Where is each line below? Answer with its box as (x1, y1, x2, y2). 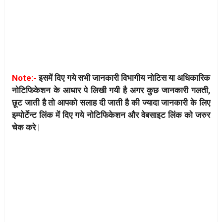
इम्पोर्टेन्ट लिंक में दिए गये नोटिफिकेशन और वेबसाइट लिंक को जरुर (12, 110, 210, 120)
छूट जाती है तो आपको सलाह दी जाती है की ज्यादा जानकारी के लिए (12, 98, 210, 108)
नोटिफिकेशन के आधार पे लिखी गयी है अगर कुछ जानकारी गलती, (12, 85, 210, 96)
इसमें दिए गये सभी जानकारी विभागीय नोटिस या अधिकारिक (39, 73, 211, 83)
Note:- (12, 73, 39, 83)
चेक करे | (12, 122, 40, 133)
